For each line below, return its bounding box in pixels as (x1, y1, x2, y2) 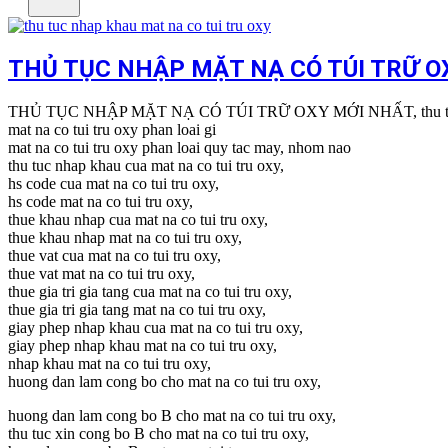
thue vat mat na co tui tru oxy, (8, 264, 195, 282)
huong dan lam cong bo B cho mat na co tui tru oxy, (8, 406, 336, 424)
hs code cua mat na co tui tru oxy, (8, 174, 219, 192)
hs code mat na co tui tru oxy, (8, 192, 193, 210)
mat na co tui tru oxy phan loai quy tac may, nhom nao (8, 138, 351, 156)
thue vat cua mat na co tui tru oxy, (8, 246, 221, 264)
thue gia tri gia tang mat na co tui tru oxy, (8, 300, 266, 318)
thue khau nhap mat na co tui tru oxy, (8, 228, 242, 246)
